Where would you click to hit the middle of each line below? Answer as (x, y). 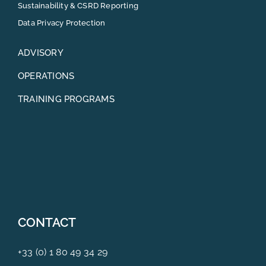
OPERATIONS (46, 76)
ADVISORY (40, 53)
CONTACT (47, 223)
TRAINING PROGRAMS (66, 99)
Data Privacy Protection (61, 23)
